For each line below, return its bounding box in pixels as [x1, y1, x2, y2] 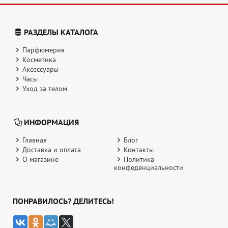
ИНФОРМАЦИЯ [23, 117, 79, 128]
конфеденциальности [114, 163, 183, 173]
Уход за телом [22, 84, 67, 94]
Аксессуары [22, 65, 59, 74]
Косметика [22, 55, 56, 65]
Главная [22, 135, 47, 145]
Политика [123, 155, 154, 164]
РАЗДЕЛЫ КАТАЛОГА [23, 27, 98, 38]
